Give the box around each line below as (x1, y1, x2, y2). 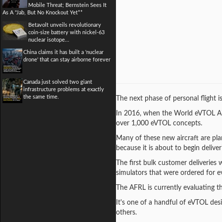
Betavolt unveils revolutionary (28, 22, 101, 28)
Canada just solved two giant (23, 79, 92, 85)
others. (116, 209, 137, 216)
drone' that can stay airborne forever (23, 57, 111, 62)
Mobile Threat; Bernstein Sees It (28, 2, 107, 8)
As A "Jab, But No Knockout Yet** (2, 10, 83, 15)
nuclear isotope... (28, 37, 69, 43)
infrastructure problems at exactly (23, 87, 104, 92)
